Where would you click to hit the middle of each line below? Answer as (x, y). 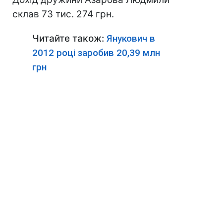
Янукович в (131, 38)
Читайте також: (69, 38)
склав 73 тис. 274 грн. (63, 14)
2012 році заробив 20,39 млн (96, 53)
